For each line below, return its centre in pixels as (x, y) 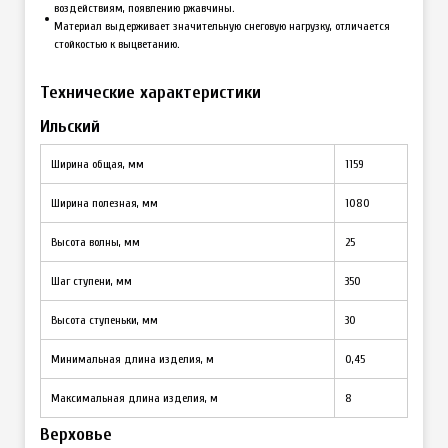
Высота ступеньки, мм (104, 319)
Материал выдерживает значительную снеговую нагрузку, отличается (222, 25)
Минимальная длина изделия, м (132, 358)
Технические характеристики (150, 92)
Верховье (76, 434)
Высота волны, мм (95, 241)
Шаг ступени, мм (91, 280)
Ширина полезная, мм (104, 202)
